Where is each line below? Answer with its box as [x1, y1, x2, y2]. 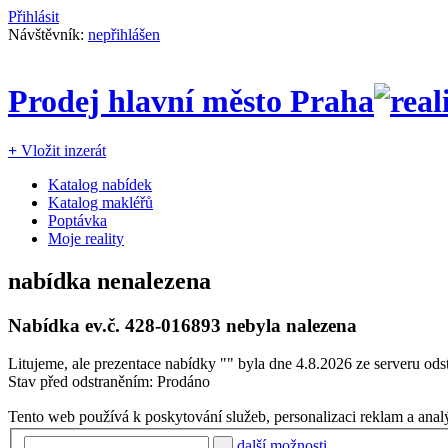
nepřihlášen [88, 26, 160, 43]
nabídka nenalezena [8, 267, 211, 294]
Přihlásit [8, 8, 59, 25]
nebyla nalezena [221, 314, 357, 336]
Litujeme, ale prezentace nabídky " [8, 355, 227, 373]
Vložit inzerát [17, 141, 106, 159]
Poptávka [48, 211, 107, 229]
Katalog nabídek [48, 175, 152, 193]
